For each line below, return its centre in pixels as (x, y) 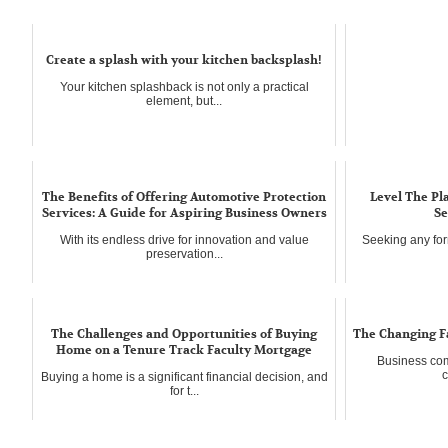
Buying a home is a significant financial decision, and (184, 376)
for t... (184, 390)
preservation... (184, 253)
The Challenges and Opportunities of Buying (184, 333)
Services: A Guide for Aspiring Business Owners (184, 212)
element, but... (184, 100)
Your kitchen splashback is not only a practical (184, 86)
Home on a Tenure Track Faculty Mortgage (184, 349)
